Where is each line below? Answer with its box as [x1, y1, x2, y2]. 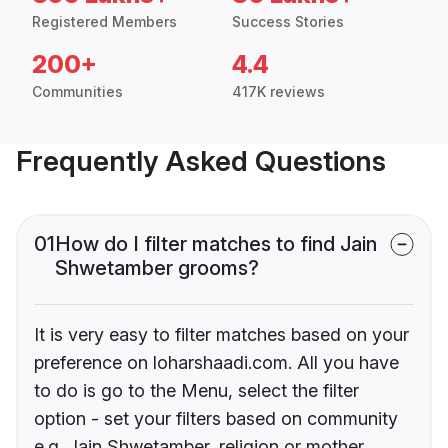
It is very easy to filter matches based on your [34, 324, 409, 346]
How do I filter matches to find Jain [55, 232, 377, 257]
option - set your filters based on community [34, 408, 398, 430]
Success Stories [232, 13, 344, 31]
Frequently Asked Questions [16, 144, 386, 179]
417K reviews [232, 83, 325, 101]
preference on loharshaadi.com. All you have [34, 352, 399, 374]
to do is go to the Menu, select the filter [34, 380, 359, 402]
